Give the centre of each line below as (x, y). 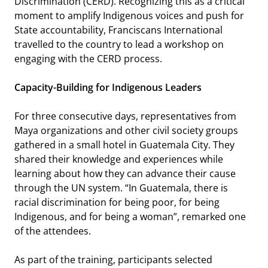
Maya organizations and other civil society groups (126, 130)
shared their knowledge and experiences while (118, 159)
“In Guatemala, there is (176, 188)
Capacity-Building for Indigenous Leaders (108, 87)
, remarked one (211, 216)
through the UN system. (69, 188)
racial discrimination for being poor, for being (117, 202)
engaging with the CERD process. (88, 58)
